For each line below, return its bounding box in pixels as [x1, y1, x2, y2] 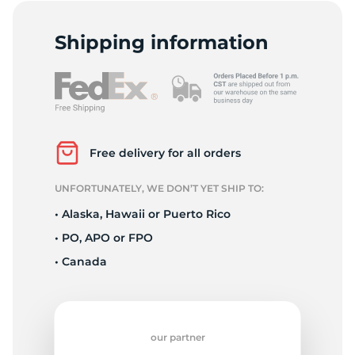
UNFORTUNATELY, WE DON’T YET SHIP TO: [54, 182, 264, 195]
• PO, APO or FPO [54, 231, 153, 246]
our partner [150, 331, 205, 344]
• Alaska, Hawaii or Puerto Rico [54, 207, 231, 222]
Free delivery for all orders [89, 146, 241, 161]
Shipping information [54, 31, 269, 54]
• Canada [54, 254, 107, 269]
